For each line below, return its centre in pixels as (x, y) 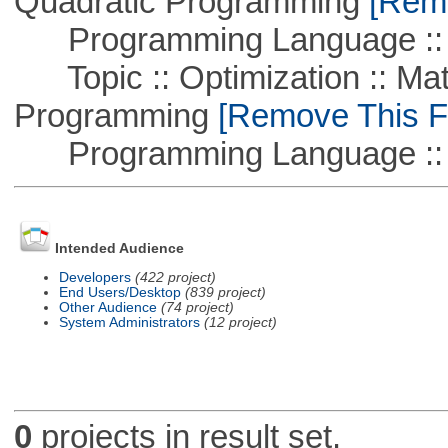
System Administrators (129, 322)
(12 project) (240, 322)
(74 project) (197, 307)
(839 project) (225, 292)
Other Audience (107, 307)
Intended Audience (119, 249)
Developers (94, 277)
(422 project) (175, 277)
